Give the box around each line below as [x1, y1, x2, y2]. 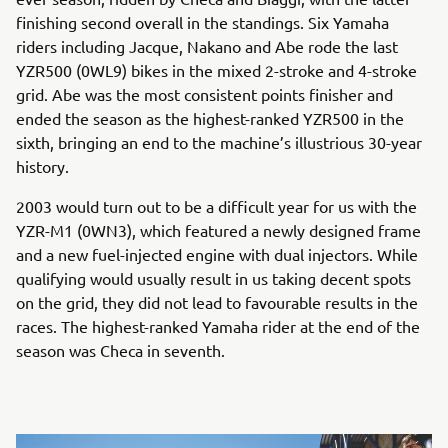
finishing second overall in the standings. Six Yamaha [16, 11, 389, 32]
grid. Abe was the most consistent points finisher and [16, 83, 393, 104]
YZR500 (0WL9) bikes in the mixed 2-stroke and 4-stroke [16, 59, 417, 80]
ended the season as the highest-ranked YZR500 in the [16, 107, 404, 128]
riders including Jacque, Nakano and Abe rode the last [16, 35, 398, 56]
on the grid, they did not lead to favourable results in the [16, 291, 418, 312]
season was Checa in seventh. [16, 339, 225, 360]
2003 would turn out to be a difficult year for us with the [16, 195, 417, 216]
